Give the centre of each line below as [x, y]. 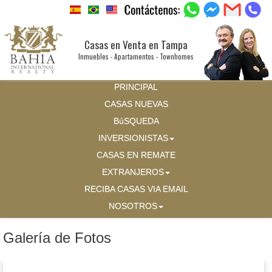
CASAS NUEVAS [136, 104]
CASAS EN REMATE [136, 155]
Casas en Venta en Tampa [136, 44]
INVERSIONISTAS [133, 138]
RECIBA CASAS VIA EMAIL [136, 189]
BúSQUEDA [136, 121]
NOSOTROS [133, 206]
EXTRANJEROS [133, 172]
